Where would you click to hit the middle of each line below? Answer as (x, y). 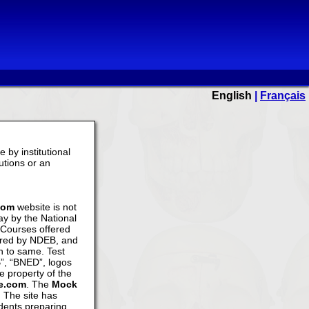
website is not (46, 207)
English (232, 96)
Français (283, 96)
